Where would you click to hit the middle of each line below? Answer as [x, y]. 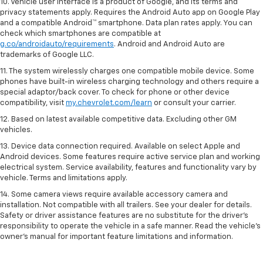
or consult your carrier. [194, 103]
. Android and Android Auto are [169, 44]
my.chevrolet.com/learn [109, 103]
